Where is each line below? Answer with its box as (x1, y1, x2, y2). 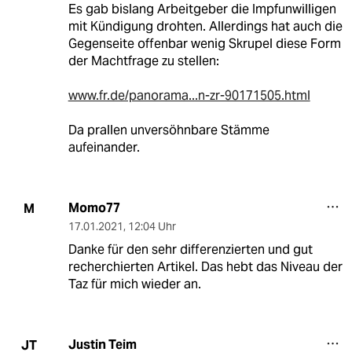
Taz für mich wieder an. (68, 276, 201, 293)
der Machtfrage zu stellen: (68, 53, 219, 70)
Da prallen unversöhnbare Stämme (68, 122, 269, 139)
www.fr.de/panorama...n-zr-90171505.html (68, 87, 310, 104)
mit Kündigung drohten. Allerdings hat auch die (68, 18, 343, 35)
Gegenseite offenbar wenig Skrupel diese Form (68, 35, 341, 53)
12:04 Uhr (127, 219, 176, 234)
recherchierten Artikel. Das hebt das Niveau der (68, 258, 343, 276)
